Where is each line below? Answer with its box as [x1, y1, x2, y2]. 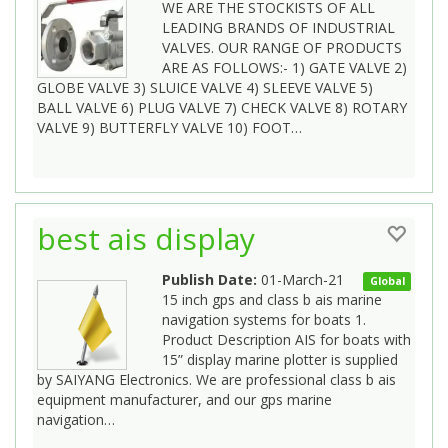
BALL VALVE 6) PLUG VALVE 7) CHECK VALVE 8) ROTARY [37, 97, 407, 117]
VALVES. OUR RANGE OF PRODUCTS [162, 37, 402, 57]
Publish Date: [162, 269, 257, 289]
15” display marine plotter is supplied [162, 349, 398, 369]
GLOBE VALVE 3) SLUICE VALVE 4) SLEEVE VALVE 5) [37, 77, 373, 97]
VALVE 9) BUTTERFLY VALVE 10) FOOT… [37, 117, 302, 137]
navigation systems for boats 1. [162, 309, 366, 329]
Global [369, 273, 405, 288]
